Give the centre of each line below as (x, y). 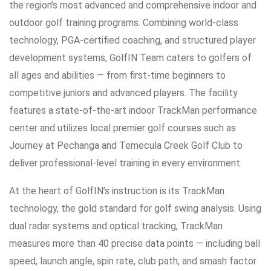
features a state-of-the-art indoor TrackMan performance (133, 111)
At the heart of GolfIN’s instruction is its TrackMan (117, 191)
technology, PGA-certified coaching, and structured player (132, 41)
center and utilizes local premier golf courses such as (122, 128)
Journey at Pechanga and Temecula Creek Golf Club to (126, 146)
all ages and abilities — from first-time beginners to (117, 76)
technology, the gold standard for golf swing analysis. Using (135, 209)
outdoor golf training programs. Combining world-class (124, 23)
